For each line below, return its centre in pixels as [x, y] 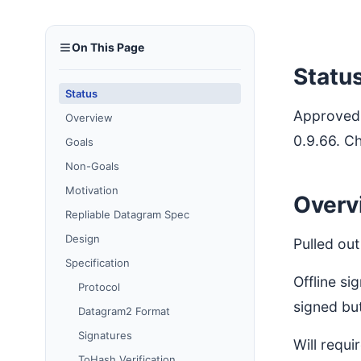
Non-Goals [92, 166]
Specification [98, 263]
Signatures [105, 335]
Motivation [92, 190]
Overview [89, 118]
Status [81, 93]
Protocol [99, 287]
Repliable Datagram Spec [127, 214]
